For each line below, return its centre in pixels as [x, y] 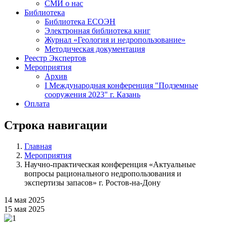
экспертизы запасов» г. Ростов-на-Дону [92, 183]
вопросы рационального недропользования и [103, 174]
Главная [38, 146]
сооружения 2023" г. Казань [92, 94]
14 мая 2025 [24, 200]
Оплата [37, 103]
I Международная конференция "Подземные [121, 85]
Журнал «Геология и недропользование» [115, 40]
